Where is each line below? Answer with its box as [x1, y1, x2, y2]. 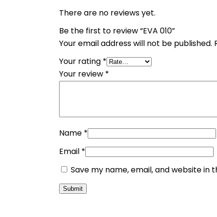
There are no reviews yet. [59, 7, 155, 18]
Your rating [59, 55, 103, 67]
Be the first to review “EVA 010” [59, 25, 175, 36]
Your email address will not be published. [59, 37, 212, 49]
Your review [59, 68, 105, 79]
